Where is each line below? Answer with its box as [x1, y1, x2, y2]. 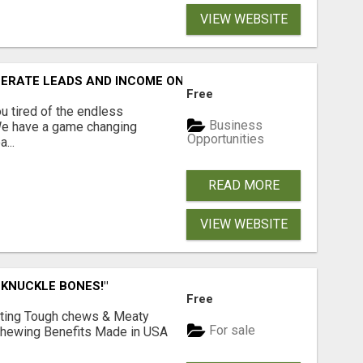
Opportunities [187, 130, 265, 147]
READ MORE [207, 177, 280, 193]
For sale [206, 322, 256, 339]
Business [206, 117, 263, 134]
